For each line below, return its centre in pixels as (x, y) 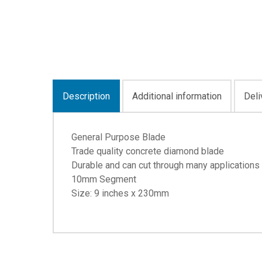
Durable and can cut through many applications (166, 165)
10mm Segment (104, 179)
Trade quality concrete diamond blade (148, 151)
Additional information (177, 96)
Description (86, 96)
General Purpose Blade (118, 137)
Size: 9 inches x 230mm (120, 193)
